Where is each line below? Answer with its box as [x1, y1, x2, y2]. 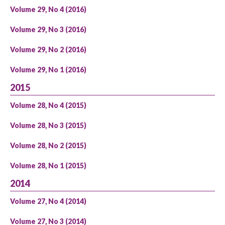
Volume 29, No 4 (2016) [10, 5, 86, 14]
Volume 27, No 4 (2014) [10, 197, 86, 205]
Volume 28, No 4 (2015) [10, 101, 86, 109]
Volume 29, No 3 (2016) [10, 25, 86, 34]
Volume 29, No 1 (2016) [10, 65, 86, 74]
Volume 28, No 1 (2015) [10, 161, 86, 170]
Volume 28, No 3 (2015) [10, 121, 86, 130]
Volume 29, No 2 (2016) [10, 45, 86, 54]
